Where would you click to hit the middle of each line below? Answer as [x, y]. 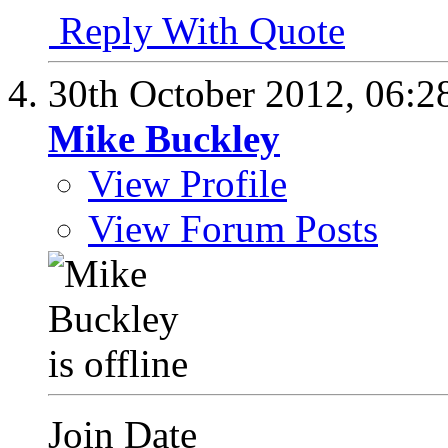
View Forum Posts [233, 228]
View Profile [187, 183]
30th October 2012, [206, 93]
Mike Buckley [164, 138]
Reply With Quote [197, 30]
